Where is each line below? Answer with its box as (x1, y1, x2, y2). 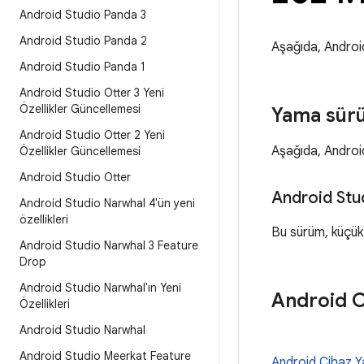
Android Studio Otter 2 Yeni (19, 128, 165, 142)
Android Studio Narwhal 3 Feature (19, 238, 198, 253)
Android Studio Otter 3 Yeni (19, 85, 164, 100)
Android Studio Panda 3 (19, 7, 146, 22)
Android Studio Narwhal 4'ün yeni (19, 196, 195, 210)
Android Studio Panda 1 (19, 59, 145, 74)
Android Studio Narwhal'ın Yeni (19, 280, 181, 295)
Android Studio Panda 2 (19, 33, 147, 48)
